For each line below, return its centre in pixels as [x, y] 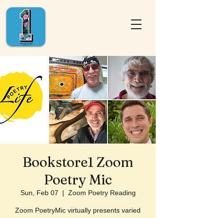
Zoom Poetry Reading [102, 193]
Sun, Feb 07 [39, 193]
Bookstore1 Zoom [78, 162]
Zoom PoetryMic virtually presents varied [78, 210]
